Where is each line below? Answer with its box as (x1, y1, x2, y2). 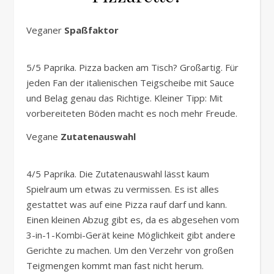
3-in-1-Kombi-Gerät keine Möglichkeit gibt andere (26, 229, 235, 242)
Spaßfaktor (64, 24, 119, 37)
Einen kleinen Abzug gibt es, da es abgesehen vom (26, 213, 239, 226)
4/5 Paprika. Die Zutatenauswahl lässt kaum (26, 168, 209, 180)
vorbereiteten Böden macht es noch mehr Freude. (26, 107, 237, 120)
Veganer (26, 24, 64, 37)
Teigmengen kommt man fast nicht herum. (26, 259, 204, 272)
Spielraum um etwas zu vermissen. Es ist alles (26, 183, 219, 196)
